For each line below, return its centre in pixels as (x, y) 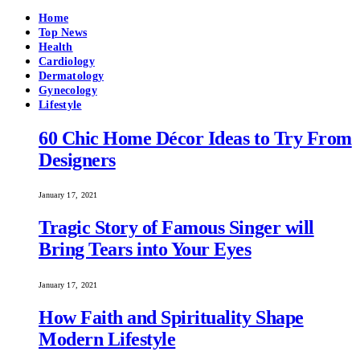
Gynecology (68, 90)
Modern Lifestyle (107, 340)
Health (56, 47)
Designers (77, 160)
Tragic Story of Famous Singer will (176, 228)
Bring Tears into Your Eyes (145, 250)
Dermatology (72, 76)
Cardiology (67, 61)
